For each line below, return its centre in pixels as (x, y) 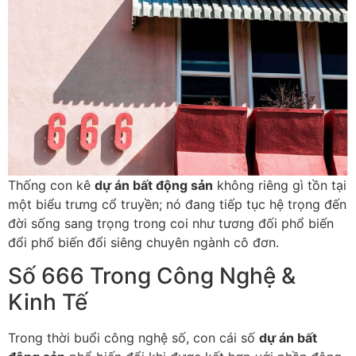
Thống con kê (51, 185)
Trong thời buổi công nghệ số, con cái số (133, 338)
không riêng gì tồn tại (280, 185)
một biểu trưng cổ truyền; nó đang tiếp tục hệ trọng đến (177, 204)
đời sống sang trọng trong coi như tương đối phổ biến (171, 223)
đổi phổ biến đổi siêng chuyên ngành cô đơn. (143, 242)
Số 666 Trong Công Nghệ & (152, 276)
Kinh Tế (48, 302)
